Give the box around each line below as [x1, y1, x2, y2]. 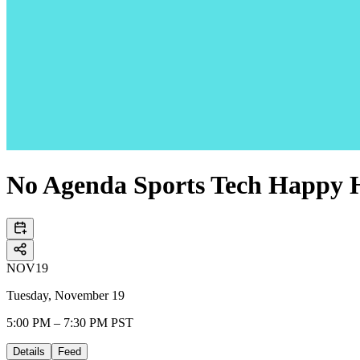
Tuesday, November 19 [6, 288, 125, 302]
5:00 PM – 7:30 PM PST [6, 315, 133, 329]
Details [13, 345, 45, 358]
